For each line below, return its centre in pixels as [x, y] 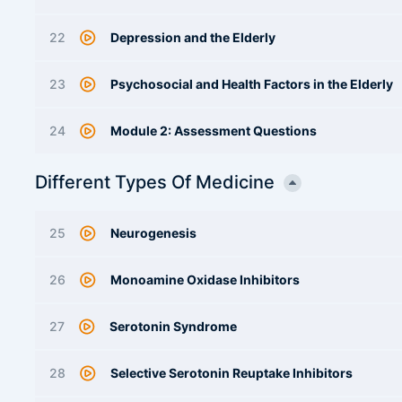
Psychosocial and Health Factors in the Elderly [252, 84]
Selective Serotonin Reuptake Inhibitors [232, 373]
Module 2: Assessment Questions [214, 131]
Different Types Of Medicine [155, 182]
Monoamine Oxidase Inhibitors [205, 280]
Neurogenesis [153, 233]
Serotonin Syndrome [173, 326]
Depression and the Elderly [193, 37]
